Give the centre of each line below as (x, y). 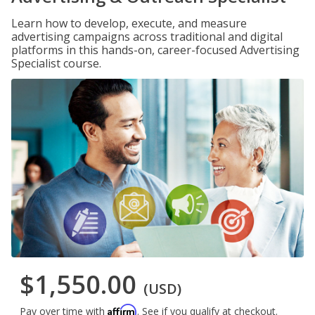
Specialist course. (56, 63)
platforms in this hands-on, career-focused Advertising (155, 50)
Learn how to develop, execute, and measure (129, 23)
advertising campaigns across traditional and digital (147, 37)
